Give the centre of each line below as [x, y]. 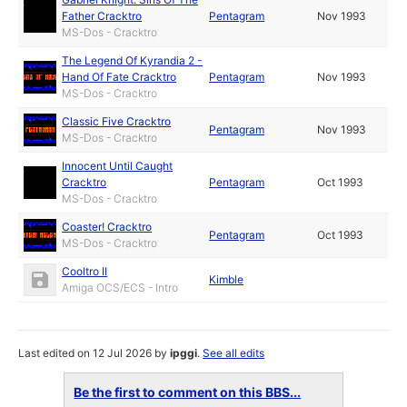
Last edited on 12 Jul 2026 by [94, 353]
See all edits [234, 353]
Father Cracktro [102, 16]
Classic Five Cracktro [117, 122]
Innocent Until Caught [118, 166]
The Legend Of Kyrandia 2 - [133, 61]
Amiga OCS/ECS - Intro [120, 288]
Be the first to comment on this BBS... [188, 392]
